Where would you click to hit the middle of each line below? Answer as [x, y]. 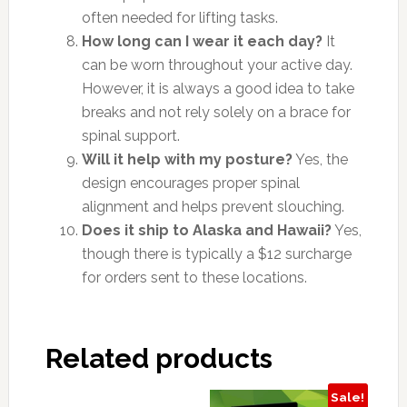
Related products [159, 358]
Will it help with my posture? [187, 159]
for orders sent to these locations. [194, 277]
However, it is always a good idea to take [218, 88]
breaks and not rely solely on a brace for [216, 112]
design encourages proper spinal [190, 183]
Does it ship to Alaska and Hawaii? [206, 230]
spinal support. [130, 135]
